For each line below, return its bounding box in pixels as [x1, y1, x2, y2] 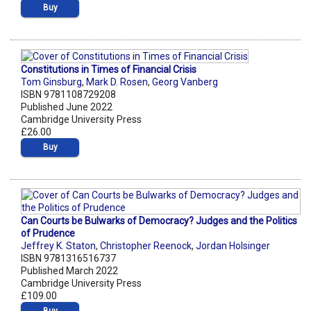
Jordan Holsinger [196, 239, 270, 251]
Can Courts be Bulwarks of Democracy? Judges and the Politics [21, 215, 297, 226]
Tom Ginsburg [21, 76, 82, 87]
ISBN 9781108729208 [21, 88, 116, 100]
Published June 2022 [21, 101, 112, 112]
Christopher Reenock [100, 239, 192, 251]
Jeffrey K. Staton [21, 239, 96, 251]
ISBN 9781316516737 [21, 252, 116, 264]
